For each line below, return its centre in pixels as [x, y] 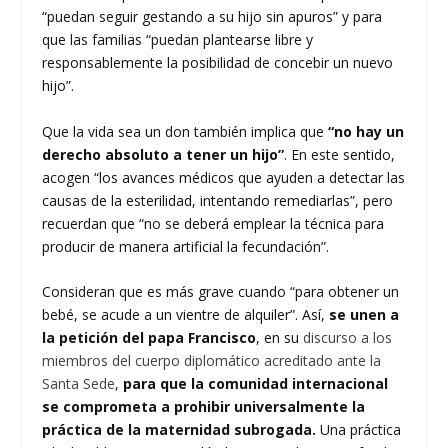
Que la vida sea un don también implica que [185, 131]
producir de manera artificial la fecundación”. [186, 246]
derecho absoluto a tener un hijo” [163, 154]
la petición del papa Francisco [149, 337]
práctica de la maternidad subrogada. [179, 429]
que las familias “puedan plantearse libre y [178, 40]
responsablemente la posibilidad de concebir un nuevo [218, 63]
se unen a [364, 314]
